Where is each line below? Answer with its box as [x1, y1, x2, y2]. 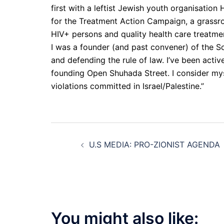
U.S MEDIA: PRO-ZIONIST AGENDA [89, 139, 220, 149]
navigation [50, 146, 157, 172]
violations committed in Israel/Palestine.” [51, 81, 204, 91]
